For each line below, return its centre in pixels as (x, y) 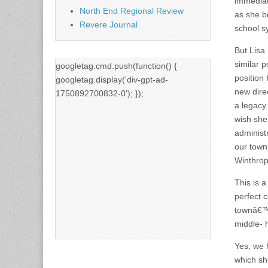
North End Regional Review (132, 10)
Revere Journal (109, 24)
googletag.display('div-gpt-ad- (112, 79)
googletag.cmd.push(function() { (116, 66)
